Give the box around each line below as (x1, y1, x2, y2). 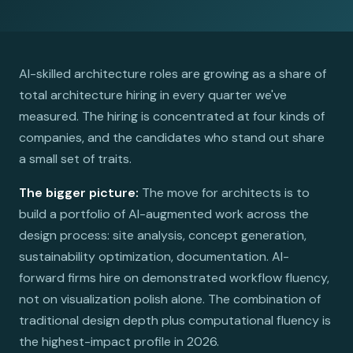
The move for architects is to (139, 184, 310, 201)
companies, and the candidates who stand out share (19, 129, 325, 146)
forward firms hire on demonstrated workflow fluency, (19, 269, 329, 286)
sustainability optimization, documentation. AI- (19, 248, 289, 265)
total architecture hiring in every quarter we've (19, 87, 287, 103)
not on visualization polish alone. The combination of (19, 291, 321, 307)
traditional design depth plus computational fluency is (19, 312, 331, 329)
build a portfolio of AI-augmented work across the (19, 206, 309, 222)
